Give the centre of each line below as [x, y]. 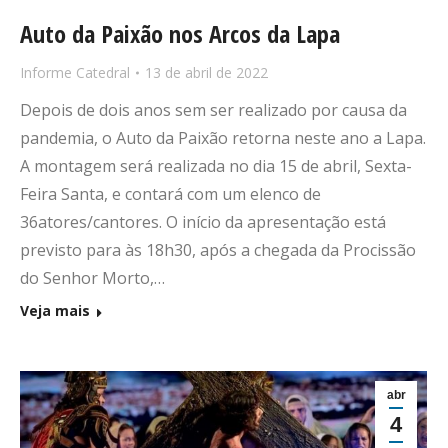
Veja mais [55, 311]
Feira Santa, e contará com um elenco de [170, 194]
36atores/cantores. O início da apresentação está [203, 222]
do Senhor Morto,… [92, 278]
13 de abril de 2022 [206, 73]
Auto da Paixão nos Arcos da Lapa [180, 34]
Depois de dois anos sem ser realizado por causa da [213, 110]
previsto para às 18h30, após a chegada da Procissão [218, 250]
